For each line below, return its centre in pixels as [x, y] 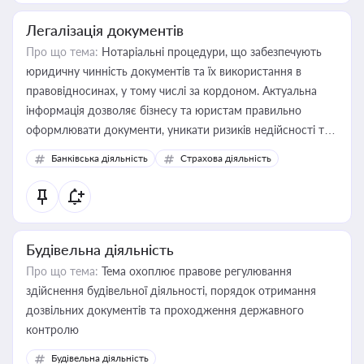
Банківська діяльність [100, 158]
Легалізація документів [105, 30]
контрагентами [66, 169]
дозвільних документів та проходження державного [165, 310]
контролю [52, 329]
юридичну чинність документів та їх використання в [164, 71]
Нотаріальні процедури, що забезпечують [210, 52]
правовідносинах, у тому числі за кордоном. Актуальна [171, 91]
